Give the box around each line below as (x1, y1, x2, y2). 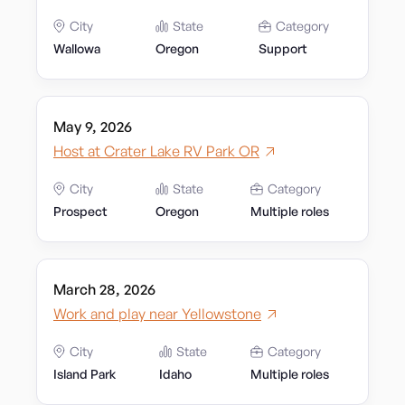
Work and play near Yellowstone (53, 305, 261, 323)
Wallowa (53, 41, 100, 56)
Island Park (53, 366, 116, 381)
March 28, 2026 (53, 280, 155, 298)
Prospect (53, 203, 108, 219)
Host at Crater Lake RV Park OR (53, 142, 259, 160)
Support (259, 41, 307, 56)
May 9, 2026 (53, 118, 132, 136)
